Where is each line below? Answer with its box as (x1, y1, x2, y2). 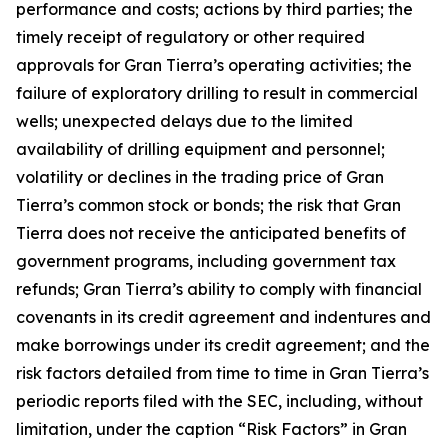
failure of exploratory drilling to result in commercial (16, 83, 418, 103)
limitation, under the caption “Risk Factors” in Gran (16, 419, 407, 439)
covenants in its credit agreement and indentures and (16, 307, 431, 327)
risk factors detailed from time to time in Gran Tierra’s (16, 363, 429, 383)
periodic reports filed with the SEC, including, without (16, 391, 423, 411)
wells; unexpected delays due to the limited (16, 111, 353, 131)
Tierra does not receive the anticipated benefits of (16, 223, 406, 243)
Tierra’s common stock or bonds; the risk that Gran (16, 195, 401, 215)
